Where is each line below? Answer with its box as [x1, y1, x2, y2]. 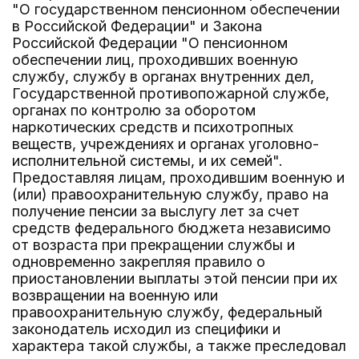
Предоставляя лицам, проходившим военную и [12, 169, 345, 186]
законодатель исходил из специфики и [12, 321, 280, 337]
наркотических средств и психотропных [12, 119, 293, 135]
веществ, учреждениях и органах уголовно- [12, 135, 319, 152]
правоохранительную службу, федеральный [12, 304, 322, 321]
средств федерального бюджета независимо [12, 220, 331, 236]
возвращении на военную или [12, 287, 218, 304]
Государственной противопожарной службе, [12, 85, 329, 102]
